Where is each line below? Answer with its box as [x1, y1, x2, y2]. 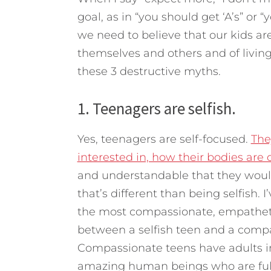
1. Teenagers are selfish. [77, 98, 236, 119]
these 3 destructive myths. [77, 65, 221, 79]
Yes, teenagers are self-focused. [77, 132, 251, 146]
